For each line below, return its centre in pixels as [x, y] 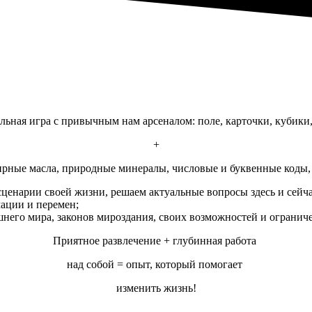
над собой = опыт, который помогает [156, 265]
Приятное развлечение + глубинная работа [156, 241]
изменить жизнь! [156, 288]
